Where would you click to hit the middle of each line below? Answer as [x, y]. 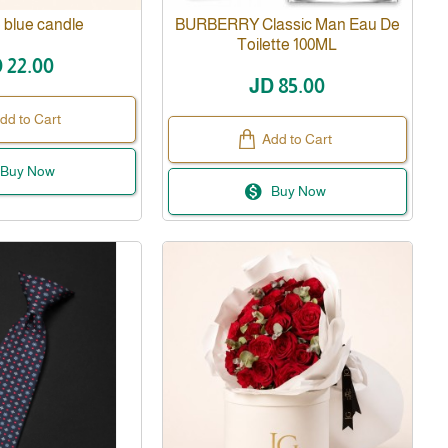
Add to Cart [297, 138]
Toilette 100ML [287, 44]
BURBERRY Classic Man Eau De [287, 24]
